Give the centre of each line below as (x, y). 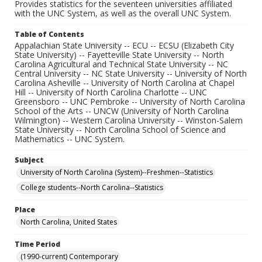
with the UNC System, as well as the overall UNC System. (123, 13)
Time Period (37, 244)
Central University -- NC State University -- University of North (131, 73)
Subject (29, 160)
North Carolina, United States (69, 222)
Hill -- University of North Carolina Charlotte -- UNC (111, 92)
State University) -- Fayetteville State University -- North (119, 55)
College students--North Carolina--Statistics (92, 187)
